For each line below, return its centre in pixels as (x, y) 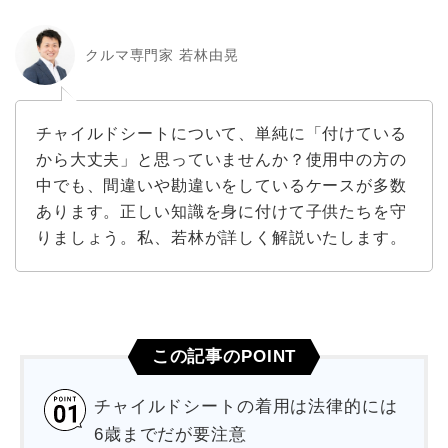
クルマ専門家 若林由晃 (162, 54)
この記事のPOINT (224, 357)
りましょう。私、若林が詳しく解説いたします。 (221, 238)
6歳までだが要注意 (170, 435)
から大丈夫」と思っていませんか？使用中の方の (221, 160)
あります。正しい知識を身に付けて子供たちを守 (221, 212)
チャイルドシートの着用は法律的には (246, 407)
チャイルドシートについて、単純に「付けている (221, 134)
